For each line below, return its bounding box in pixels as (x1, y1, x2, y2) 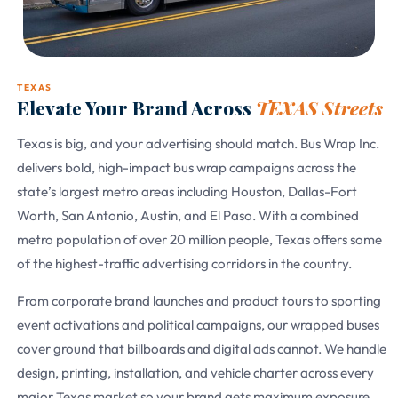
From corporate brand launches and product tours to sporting (17, 291, 381, 309)
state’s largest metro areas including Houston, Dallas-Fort (17, 183, 357, 201)
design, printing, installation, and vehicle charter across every (17, 363, 374, 381)
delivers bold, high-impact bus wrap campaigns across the (17, 159, 356, 177)
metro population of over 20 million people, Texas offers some (17, 231, 382, 249)
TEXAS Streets (256, 95, 383, 121)
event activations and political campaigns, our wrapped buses (17, 315, 379, 333)
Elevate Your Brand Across (17, 95, 256, 121)
